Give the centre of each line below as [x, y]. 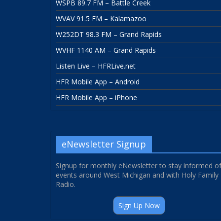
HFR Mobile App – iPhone [96, 98]
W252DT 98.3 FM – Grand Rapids [109, 35]
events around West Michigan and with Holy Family [137, 175]
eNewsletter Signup [104, 144]
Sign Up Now [139, 206]
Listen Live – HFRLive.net [96, 66]
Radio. [66, 184]
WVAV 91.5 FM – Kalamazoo [101, 19]
